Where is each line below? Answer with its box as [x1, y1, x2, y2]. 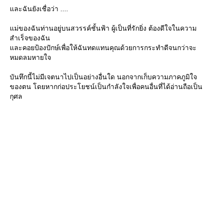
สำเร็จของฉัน [10, 34, 50, 42]
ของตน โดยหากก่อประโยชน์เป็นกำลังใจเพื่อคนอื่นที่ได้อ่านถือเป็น [10, 83, 202, 91]
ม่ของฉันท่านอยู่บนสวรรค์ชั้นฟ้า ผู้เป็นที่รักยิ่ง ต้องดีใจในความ [10, 24, 197, 33]
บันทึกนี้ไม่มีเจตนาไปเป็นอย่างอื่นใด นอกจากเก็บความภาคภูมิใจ [10, 73, 197, 81]
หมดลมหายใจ [10, 54, 51, 62]
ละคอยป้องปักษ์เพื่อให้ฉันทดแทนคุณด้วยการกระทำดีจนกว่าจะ [10, 44, 197, 52]
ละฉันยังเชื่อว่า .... [10, 5, 68, 13]
